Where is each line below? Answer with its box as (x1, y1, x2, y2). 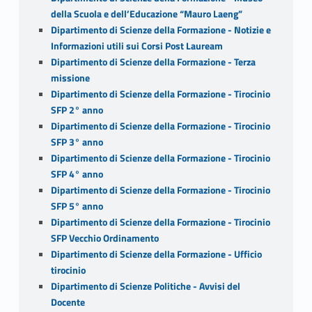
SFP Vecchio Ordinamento (50, 230, 159, 246)
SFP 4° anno (50, 166, 103, 182)
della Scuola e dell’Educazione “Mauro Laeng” (50, 6, 242, 22)
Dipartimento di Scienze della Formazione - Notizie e (50, 22, 271, 38)
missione (50, 70, 90, 86)
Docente (50, 294, 85, 310)
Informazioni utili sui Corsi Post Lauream (50, 38, 223, 54)
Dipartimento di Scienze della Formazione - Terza (50, 54, 256, 70)
